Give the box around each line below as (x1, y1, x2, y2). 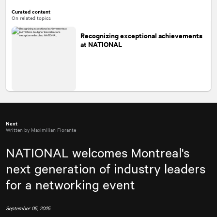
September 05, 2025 (6, 204, 50, 212)
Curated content (12, 7, 50, 15)
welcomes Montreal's (69, 144, 189, 160)
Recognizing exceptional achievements (80, 30, 202, 40)
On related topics (12, 14, 51, 21)
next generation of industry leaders (6, 160, 205, 176)
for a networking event (6, 176, 135, 192)
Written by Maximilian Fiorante (6, 125, 76, 133)
